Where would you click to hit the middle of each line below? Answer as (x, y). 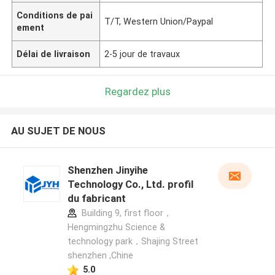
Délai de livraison (54, 54)
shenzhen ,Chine (100, 256)
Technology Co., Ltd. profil (130, 184)
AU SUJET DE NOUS (58, 131)
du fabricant (96, 199)
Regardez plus (137, 91)
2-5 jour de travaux (142, 54)
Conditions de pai (55, 15)
